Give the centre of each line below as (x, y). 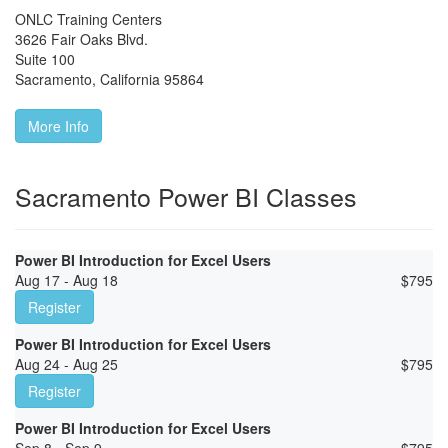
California (130, 79)
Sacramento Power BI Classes (186, 196)
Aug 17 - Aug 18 (66, 280)
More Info (58, 126)
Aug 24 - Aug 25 (66, 364)
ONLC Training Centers (88, 19)
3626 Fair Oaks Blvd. (81, 39)
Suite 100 (45, 59)
